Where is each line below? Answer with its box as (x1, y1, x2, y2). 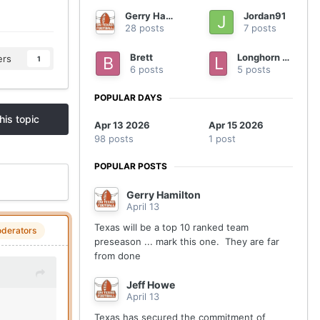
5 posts (237, 64, 271, 76)
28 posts (124, 22, 164, 34)
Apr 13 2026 (94, 119, 150, 131)
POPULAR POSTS (94, 161, 167, 172)
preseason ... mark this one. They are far (94, 236, 279, 248)
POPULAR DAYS (94, 92, 162, 104)
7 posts (244, 22, 276, 34)
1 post (208, 133, 236, 145)
